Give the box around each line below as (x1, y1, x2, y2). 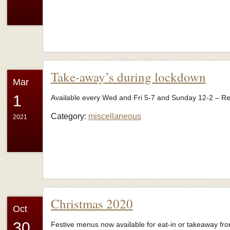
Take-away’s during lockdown (51, 68, 206, 85)
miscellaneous (88, 112, 141, 121)
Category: (51, 112, 88, 121)
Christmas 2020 (51, 195, 133, 212)
